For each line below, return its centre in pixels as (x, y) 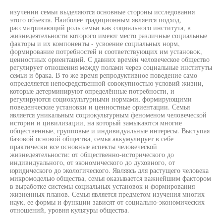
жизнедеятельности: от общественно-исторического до (92, 154)
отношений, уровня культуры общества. (70, 210)
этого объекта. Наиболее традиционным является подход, (96, 20)
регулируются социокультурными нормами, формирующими (101, 99)
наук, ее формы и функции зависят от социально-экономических (107, 202)
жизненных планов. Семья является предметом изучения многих (107, 194)
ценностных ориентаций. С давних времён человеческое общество (110, 59)
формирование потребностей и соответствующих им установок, (106, 51)
